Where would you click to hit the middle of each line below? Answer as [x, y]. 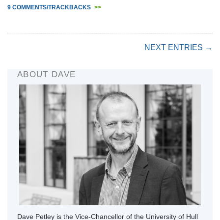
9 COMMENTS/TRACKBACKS [50, 7]
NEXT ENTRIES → [179, 47]
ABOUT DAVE [47, 74]
